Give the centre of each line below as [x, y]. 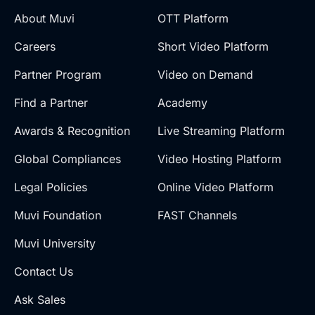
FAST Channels [197, 216]
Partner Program [58, 75]
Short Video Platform [213, 47]
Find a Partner [51, 103]
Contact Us [44, 272]
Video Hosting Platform [219, 159]
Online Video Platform [216, 187]
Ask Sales [40, 300]
